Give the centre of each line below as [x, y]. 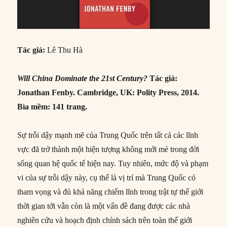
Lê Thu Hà [64, 50]
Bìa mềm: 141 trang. [52, 107]
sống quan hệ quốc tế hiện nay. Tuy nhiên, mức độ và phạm [113, 164]
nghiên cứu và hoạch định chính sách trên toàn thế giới [105, 220]
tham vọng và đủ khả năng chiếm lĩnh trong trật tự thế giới [110, 192]
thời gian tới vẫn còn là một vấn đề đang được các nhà [104, 206]
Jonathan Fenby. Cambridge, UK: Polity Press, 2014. [108, 93]
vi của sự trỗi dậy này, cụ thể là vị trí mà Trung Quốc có [107, 178]
